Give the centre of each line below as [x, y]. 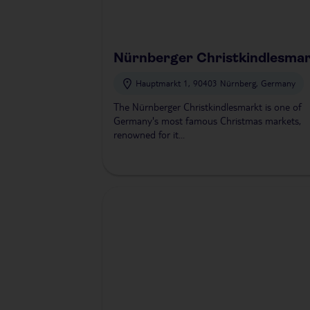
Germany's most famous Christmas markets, [207, 121]
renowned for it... [149, 135]
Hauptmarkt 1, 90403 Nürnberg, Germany [216, 83]
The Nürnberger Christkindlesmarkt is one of [208, 107]
